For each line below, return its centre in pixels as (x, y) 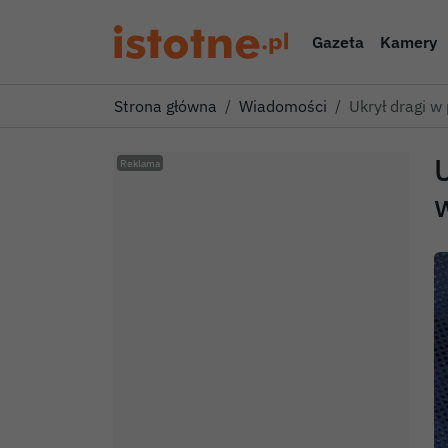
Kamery (408, 42)
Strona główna (165, 106)
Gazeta (337, 42)
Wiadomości (283, 106)
